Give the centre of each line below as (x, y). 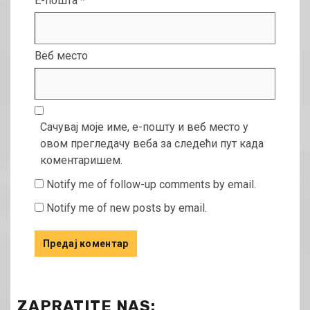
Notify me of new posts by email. (127, 208)
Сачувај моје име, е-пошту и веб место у (144, 127)
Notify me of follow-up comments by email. (151, 185)
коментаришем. (81, 161)
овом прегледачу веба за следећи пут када (152, 144)
